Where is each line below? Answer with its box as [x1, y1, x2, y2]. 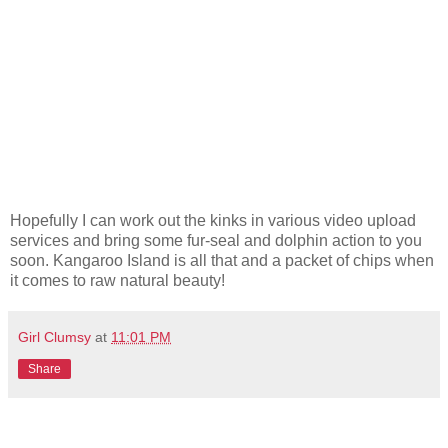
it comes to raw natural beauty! [10, 271, 225, 289]
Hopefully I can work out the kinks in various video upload [10, 211, 416, 229]
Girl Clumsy [18, 328, 91, 345]
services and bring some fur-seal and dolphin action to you [10, 231, 422, 249]
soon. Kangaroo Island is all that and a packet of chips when [10, 251, 434, 269]
